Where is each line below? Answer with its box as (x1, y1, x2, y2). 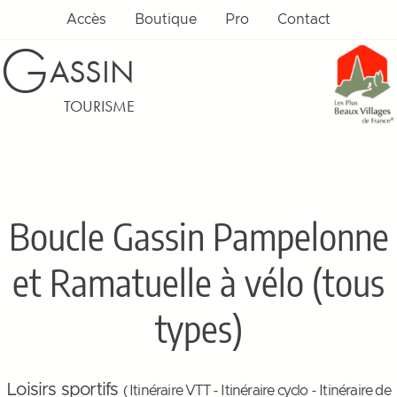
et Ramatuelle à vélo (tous (12, 259, 385, 305)
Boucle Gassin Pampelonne (8, 213, 389, 259)
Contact (277, 12, 331, 27)
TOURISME (64, 96, 135, 116)
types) (154, 305, 243, 351)
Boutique (135, 12, 197, 27)
